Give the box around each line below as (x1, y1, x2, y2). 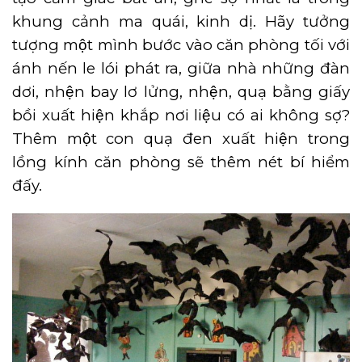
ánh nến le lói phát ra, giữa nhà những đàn (12, 58, 350, 78)
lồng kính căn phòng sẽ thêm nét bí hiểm (12, 152, 350, 171)
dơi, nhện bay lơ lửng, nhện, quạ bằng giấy (12, 82, 350, 101)
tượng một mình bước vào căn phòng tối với (12, 35, 350, 54)
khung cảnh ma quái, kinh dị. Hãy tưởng (12, 11, 350, 31)
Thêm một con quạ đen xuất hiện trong (12, 128, 350, 148)
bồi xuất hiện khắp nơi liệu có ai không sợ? (12, 105, 350, 124)
